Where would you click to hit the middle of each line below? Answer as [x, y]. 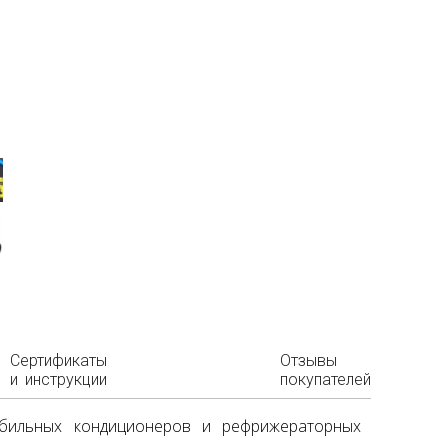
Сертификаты [59, 361]
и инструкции [59, 380]
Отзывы [309, 361]
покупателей [326, 380]
